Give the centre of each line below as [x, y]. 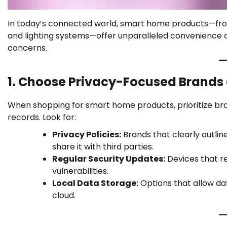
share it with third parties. [103, 147]
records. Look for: [42, 118]
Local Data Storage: [95, 183]
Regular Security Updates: [109, 159]
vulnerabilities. [80, 171]
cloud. [64, 196]
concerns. [27, 48]
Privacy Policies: [87, 135]
